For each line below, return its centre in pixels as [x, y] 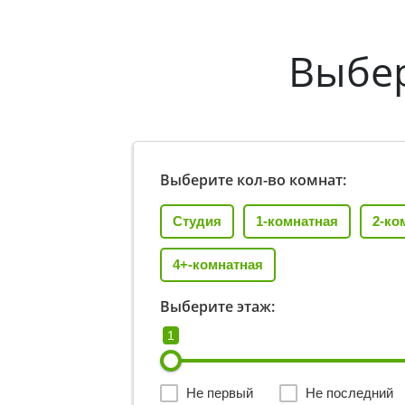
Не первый [220, 393]
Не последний [349, 393]
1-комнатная [297, 221]
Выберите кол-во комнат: [253, 180]
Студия [197, 221]
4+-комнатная [218, 265]
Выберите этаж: [217, 307]
